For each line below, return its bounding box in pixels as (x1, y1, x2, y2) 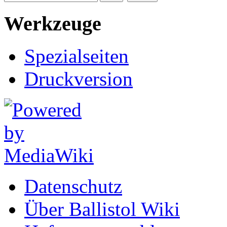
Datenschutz (24, 175, 122, 198)
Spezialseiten (24, 45, 129, 67)
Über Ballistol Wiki (24, 198, 180, 220)
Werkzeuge (4, 12, 101, 35)
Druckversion (24, 68, 133, 90)
